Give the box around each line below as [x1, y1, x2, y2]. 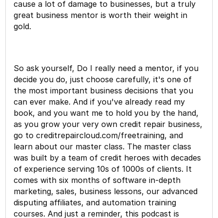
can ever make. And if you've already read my [14, 96, 185, 107]
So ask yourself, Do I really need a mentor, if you [14, 63, 199, 73]
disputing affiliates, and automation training [14, 197, 177, 207]
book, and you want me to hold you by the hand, [14, 108, 199, 118]
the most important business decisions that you [14, 85, 194, 95]
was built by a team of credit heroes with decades [14, 152, 201, 163]
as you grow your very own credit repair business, [14, 119, 203, 129]
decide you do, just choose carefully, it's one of [14, 74, 192, 84]
